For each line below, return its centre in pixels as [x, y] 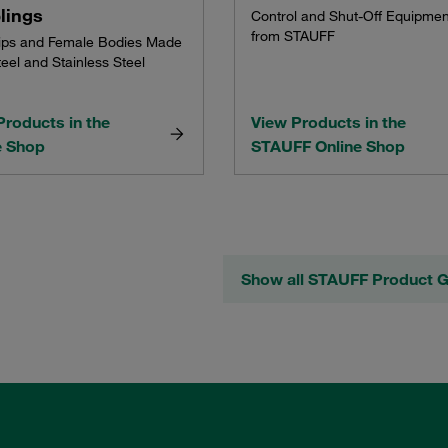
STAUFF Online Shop [327, 145]
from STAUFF [292, 35]
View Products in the [328, 121]
